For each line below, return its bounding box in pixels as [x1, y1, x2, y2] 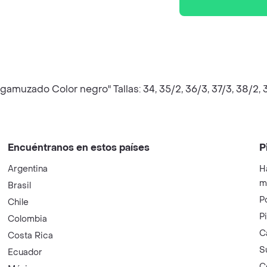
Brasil [8, 180, 32, 191]
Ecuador [8, 247, 43, 258]
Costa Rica [8, 230, 54, 241]
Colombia [8, 213, 48, 225]
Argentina [8, 163, 48, 175]
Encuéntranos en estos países [8, 141, 150, 154]
